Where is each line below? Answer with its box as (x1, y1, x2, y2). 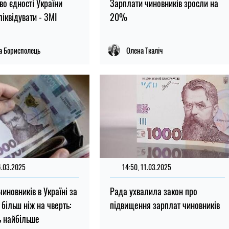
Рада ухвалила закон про (109, 184, 197, 198)
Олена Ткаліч (126, 44, 163, 56)
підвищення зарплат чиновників (109, 198, 220, 212)
